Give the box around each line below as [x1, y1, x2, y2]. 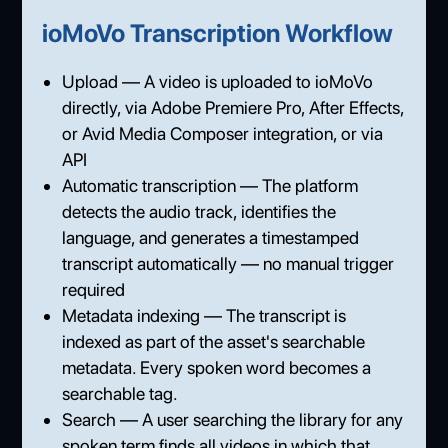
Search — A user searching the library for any [62, 408, 404, 430]
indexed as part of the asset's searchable [62, 330, 366, 352]
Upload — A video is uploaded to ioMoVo [62, 70, 374, 92]
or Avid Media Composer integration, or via [62, 122, 384, 144]
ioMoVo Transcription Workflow [42, 17, 394, 48]
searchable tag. [62, 382, 179, 404]
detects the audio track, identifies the [62, 200, 337, 222]
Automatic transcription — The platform [62, 174, 359, 196]
